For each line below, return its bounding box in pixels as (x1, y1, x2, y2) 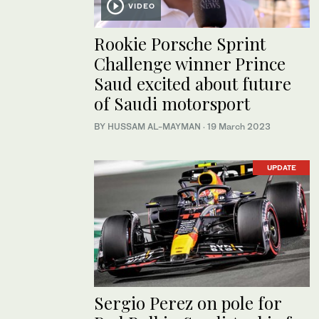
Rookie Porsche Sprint (94, 32, 266, 56)
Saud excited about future (94, 72, 291, 95)
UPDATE (266, 163, 296, 172)
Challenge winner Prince (94, 52, 286, 75)
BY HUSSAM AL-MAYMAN (94, 121, 203, 132)
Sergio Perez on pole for (94, 291, 281, 315)
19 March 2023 (207, 121, 271, 132)
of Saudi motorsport (94, 92, 250, 115)
